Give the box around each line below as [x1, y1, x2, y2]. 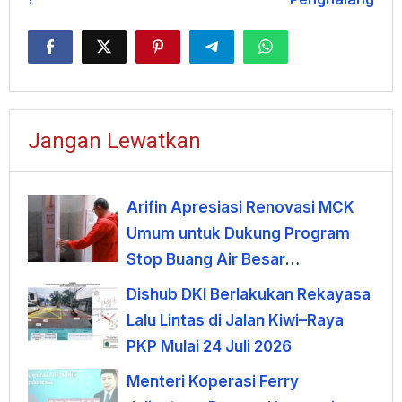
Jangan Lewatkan [28, 127, 201, 153]
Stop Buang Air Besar [127, 249, 285, 268]
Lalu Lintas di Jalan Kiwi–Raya [127, 310, 344, 329]
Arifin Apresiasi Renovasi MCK [127, 197, 354, 216]
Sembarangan [127, 275, 232, 294]
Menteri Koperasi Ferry [127, 371, 299, 390]
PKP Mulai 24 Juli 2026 [127, 336, 292, 355]
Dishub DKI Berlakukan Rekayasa [127, 284, 371, 303]
